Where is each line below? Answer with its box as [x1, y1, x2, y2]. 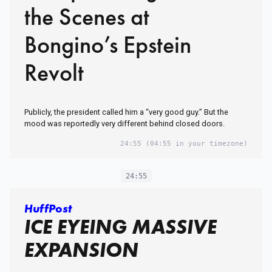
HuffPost [24, 201, 72, 217]
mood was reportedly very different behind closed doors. [24, 119, 225, 129]
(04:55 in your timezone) [141, 140, 248, 148]
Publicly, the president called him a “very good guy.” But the [24, 107, 228, 117]
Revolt [24, 57, 84, 89]
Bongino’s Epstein [24, 29, 191, 61]
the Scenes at [24, 1, 149, 33]
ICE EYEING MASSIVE [24, 214, 217, 240]
